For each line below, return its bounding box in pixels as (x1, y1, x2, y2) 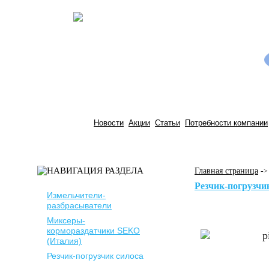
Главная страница (195, 166, 258, 175)
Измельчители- (47, 190, 106, 200)
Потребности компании (185, 118, 268, 127)
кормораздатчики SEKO (47, 226, 140, 235)
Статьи (155, 118, 180, 127)
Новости (94, 118, 124, 127)
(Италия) (47, 236, 82, 246)
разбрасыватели (47, 201, 112, 210)
